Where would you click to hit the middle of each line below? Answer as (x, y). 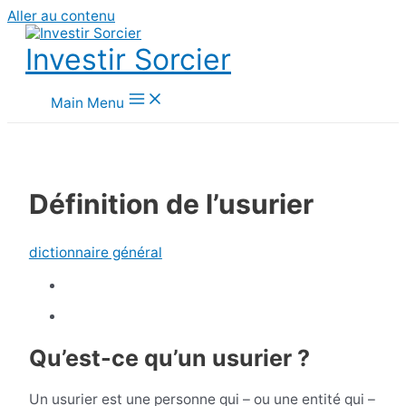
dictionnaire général (95, 253)
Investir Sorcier (128, 59)
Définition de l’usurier (171, 204)
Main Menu (87, 103)
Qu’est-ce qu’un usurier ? (169, 358)
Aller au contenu (61, 16)
